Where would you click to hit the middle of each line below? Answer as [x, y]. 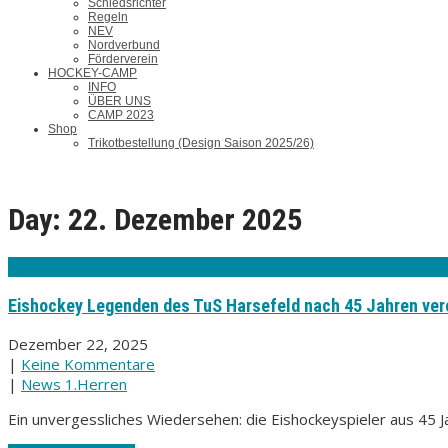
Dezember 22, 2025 [78, 344]
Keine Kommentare [88, 364]
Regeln [108, 17]
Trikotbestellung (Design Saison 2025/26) [201, 143]
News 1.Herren [74, 384]
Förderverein [123, 59]
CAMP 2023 [121, 115]
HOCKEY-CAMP [92, 73]
